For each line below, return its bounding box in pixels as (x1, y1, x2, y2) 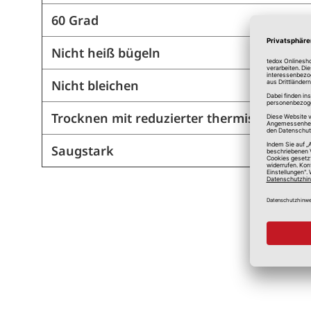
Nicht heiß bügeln (51, 44, 160, 62)
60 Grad (51, 12, 99, 29)
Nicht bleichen (51, 77, 139, 94)
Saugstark (51, 142, 114, 160)
